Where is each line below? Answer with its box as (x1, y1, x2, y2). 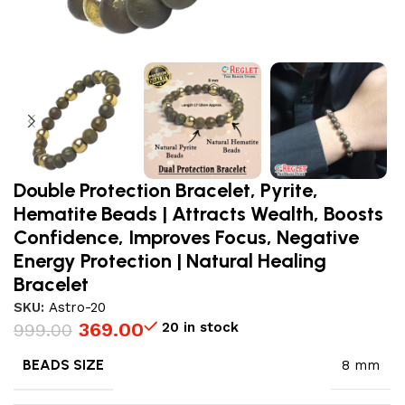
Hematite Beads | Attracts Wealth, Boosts (14, 202, 383, 227)
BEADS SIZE (23, 356, 105, 374)
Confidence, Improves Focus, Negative (14, 225, 359, 250)
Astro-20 (49, 299, 106, 316)
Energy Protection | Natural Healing (14, 249, 326, 274)
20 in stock (161, 319, 239, 336)
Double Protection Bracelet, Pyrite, (14, 178, 318, 203)
